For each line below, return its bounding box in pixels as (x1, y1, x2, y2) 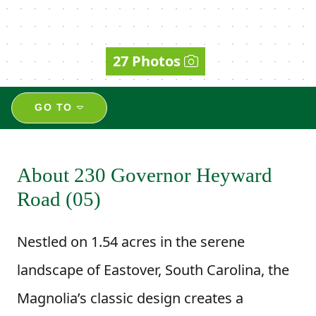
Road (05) (17, 187, 101, 210)
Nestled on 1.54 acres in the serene (17, 231, 245, 251)
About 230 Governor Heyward (17, 163, 272, 186)
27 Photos (113, 51, 181, 71)
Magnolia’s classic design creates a (17, 288, 243, 308)
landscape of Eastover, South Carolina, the (17, 260, 289, 279)
